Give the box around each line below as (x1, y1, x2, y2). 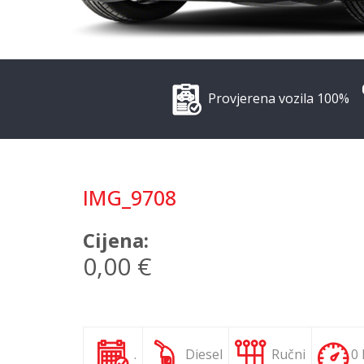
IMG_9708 (83, 184, 176, 212)
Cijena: (83, 227, 149, 254)
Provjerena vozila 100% (205, 89, 349, 108)
